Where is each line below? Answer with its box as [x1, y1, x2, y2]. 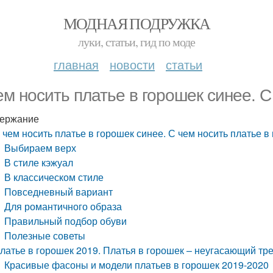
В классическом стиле [4, 170, 104, 184]
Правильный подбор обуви [4, 214, 127, 228]
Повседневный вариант [4, 185, 113, 199]
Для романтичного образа [4, 199, 122, 213]
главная [54, 55, 99, 73]
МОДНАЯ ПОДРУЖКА [63, 13, 210, 34]
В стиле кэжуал [4, 155, 74, 169]
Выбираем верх [4, 141, 77, 155]
